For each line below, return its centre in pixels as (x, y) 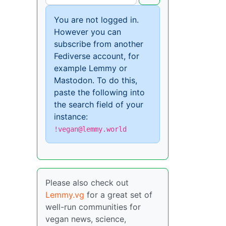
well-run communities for (93, 207)
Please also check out (87, 183)
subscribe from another (99, 44)
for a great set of (118, 195)
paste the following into (99, 93)
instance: (71, 117)
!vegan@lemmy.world (90, 129)
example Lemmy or (91, 68)
